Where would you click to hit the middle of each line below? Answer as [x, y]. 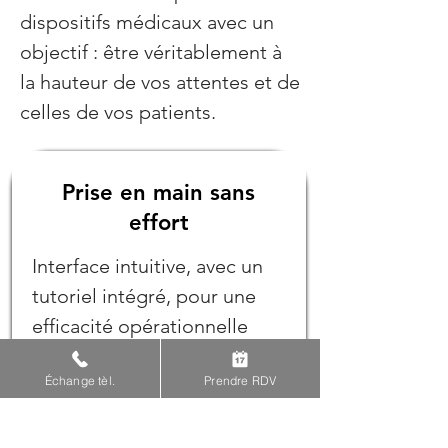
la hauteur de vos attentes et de [160, 82]
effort [158, 222]
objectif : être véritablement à [151, 52]
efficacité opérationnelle [140, 326]
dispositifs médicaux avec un [147, 22]
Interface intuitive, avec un [147, 266]
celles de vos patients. [118, 112]
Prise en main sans [158, 192]
